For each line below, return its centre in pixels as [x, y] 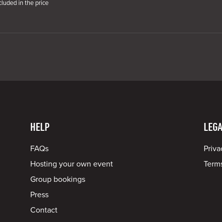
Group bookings [58, 179]
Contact [44, 210]
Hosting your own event [72, 164]
